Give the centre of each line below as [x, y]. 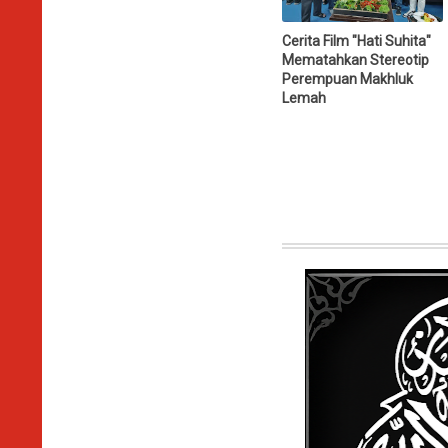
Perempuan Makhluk [347, 78]
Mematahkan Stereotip [355, 59]
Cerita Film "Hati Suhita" [356, 40]
